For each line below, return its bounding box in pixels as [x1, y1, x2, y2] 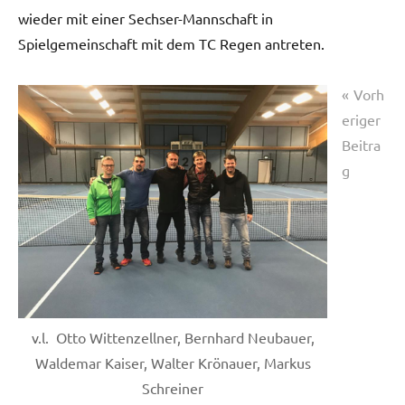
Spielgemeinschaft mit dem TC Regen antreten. [18, 34, 332, 53]
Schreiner [142, 379, 203, 398]
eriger [342, 110, 381, 129]
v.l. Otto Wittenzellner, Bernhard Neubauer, [31, 328, 315, 347]
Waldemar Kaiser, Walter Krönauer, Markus [34, 353, 311, 372]
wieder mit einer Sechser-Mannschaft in [18, 9, 273, 28]
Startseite [29, 108, 87, 125]
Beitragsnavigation [17, 80, 188, 111]
